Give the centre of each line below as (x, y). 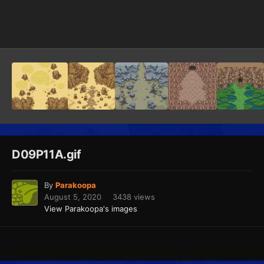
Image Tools (216, 27)
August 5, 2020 (73, 197)
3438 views (134, 197)
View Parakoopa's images (91, 209)
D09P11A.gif (47, 155)
